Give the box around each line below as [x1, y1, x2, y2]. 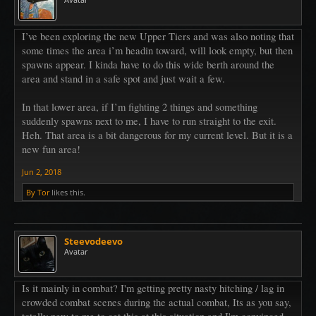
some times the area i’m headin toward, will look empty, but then [22, 44, 293, 58]
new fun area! [22, 142, 80, 157]
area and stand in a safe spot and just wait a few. [22, 72, 225, 86]
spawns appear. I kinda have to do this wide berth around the [22, 58, 274, 72]
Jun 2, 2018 [22, 166, 61, 178]
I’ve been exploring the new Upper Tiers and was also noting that [22, 30, 294, 44]
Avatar [64, 246, 87, 257]
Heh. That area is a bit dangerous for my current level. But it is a [22, 128, 293, 142]
